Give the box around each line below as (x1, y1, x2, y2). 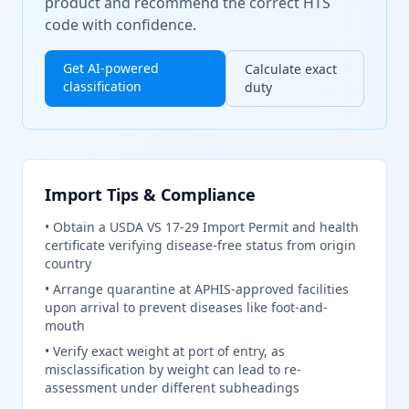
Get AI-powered (63, 59, 159, 77)
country (45, 255, 91, 272)
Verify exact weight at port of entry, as (53, 342, 285, 360)
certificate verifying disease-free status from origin (45, 236, 356, 254)
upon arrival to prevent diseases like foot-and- (45, 299, 328, 316)
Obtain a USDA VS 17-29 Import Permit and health (53, 218, 359, 236)
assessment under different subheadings (45, 379, 299, 396)
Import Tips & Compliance (45, 184, 256, 205)
